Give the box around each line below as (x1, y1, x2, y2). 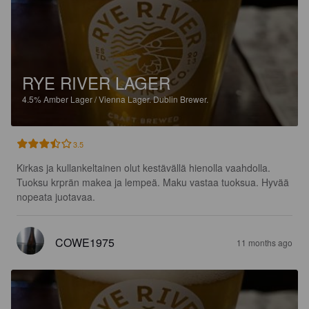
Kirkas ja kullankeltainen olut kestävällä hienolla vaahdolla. (17, 160, 270, 175)
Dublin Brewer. (153, 92, 208, 105)
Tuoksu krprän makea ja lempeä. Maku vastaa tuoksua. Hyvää (17, 175, 292, 189)
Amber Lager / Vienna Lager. (43, 92, 153, 105)
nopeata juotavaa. (17, 189, 95, 203)
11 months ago (237, 236, 292, 248)
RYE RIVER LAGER (22, 70, 170, 94)
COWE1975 (55, 234, 114, 250)
